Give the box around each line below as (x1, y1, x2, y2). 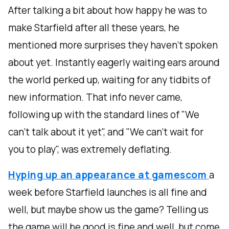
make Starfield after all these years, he (8, 21, 179, 35)
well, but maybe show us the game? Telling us (8, 203, 209, 217)
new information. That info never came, (8, 90, 182, 104)
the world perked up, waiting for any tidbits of (8, 73, 211, 87)
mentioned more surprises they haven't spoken (8, 38, 218, 52)
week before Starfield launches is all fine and (8, 186, 207, 199)
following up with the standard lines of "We (8, 108, 199, 122)
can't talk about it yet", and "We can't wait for (8, 125, 203, 139)
